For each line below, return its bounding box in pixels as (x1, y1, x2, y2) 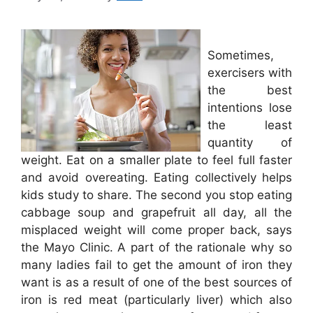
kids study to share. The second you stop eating (21, 188, 292, 202)
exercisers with (208, 66, 292, 80)
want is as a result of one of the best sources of (21, 275, 292, 289)
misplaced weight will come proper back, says (21, 223, 292, 237)
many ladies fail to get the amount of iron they (21, 258, 292, 272)
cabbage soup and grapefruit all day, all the (21, 205, 292, 219)
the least (208, 118, 292, 132)
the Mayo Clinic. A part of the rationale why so (21, 240, 292, 254)
